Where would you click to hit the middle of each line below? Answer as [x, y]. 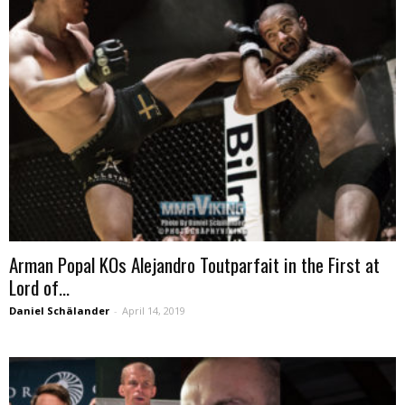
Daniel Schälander [59, 310]
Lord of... [39, 287]
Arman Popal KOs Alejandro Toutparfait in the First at [194, 264]
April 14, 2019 [154, 310]
